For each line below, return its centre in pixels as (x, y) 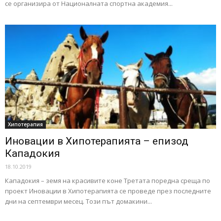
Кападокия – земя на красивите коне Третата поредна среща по (108, 181)
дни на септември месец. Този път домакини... (78, 202)
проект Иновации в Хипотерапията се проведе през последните (108, 191)
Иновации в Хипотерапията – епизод (97, 141)
